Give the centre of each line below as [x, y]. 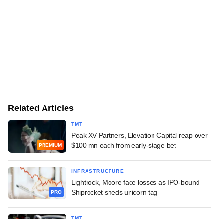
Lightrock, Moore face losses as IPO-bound [136, 182]
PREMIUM [50, 145]
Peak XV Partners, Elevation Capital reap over [140, 135]
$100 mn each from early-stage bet [124, 145]
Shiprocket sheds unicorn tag [115, 192]
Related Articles [41, 108]
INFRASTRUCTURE [98, 171]
